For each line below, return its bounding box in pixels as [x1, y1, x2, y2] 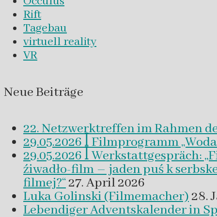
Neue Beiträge [4, 84, 83, 101]
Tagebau [23, 21, 67, 36]
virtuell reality [23, 34, 96, 50]
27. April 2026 [68, 174, 145, 191]
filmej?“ [23, 174, 66, 191]
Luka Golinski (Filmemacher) [23, 188, 189, 205]
